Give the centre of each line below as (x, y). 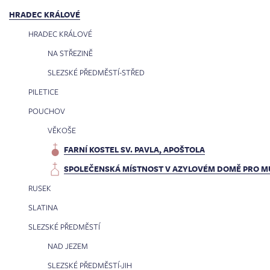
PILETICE (43, 92)
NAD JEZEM (68, 246)
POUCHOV (47, 111)
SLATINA (43, 207)
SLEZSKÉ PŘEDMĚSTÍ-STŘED (96, 72)
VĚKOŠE (62, 130)
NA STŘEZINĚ (70, 53)
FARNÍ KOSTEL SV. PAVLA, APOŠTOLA (134, 149)
